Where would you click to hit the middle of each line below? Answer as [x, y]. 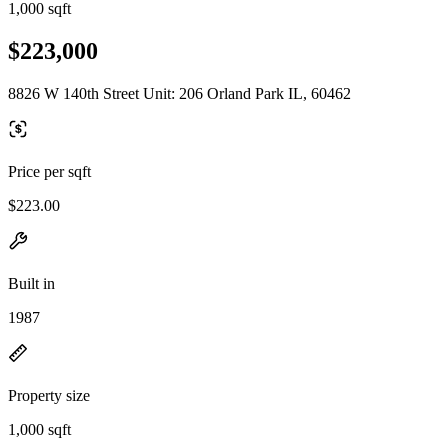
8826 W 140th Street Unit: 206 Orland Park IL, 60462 [179, 93]
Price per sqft [49, 171]
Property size [49, 395]
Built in [31, 283]
